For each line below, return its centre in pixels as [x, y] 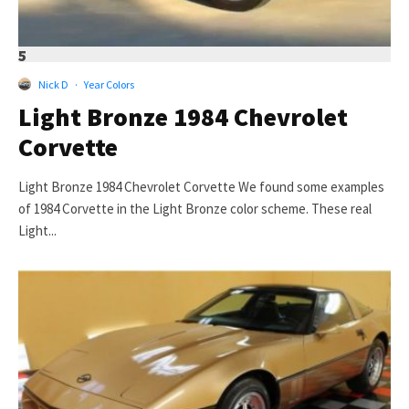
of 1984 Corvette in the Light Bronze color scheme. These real [195, 208]
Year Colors [109, 84]
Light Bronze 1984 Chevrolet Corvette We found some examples [201, 186]
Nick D [53, 84]
